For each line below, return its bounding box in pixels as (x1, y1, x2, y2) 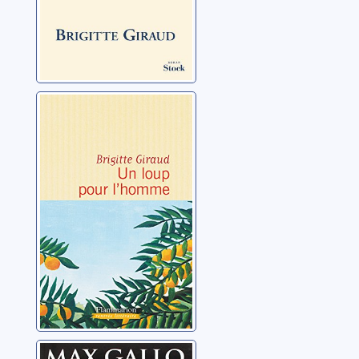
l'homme (40, 118, 117, 141)
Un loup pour (40, 95, 152, 119)
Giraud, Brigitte (40, 149, 133, 167)
